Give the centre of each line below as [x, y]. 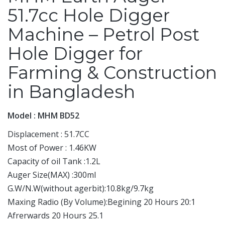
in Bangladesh [71, 92]
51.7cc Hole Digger [89, 16]
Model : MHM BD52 [43, 116]
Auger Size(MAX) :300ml [52, 175]
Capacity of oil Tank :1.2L [54, 161]
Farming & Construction [112, 73]
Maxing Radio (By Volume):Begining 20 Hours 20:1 [101, 202]
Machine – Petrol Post [103, 35]
